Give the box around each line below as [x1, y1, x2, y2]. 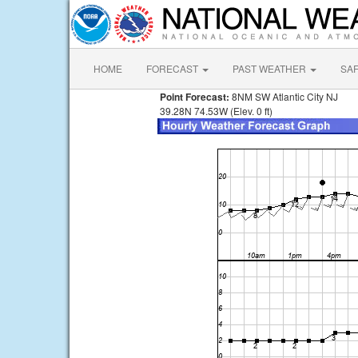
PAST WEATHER [233, 62, 308, 75]
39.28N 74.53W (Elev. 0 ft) [157, 104, 272, 117]
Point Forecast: [157, 89, 229, 104]
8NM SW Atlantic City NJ [229, 89, 338, 103]
